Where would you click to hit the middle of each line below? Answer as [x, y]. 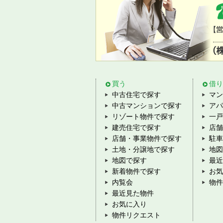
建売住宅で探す [136, 128]
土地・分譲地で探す [143, 150]
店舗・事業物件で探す [147, 139]
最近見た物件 [133, 193]
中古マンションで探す [147, 106]
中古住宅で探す [136, 95]
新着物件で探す [136, 171]
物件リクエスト [136, 215]
